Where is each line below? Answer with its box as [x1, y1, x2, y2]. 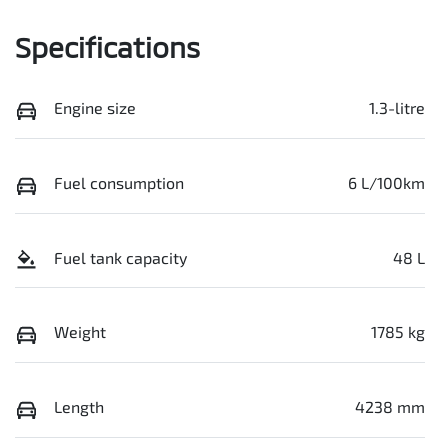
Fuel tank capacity [54, 247, 187, 267]
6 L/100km [348, 173, 425, 193]
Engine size [54, 98, 136, 118]
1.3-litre [369, 98, 425, 118]
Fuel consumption [54, 173, 184, 193]
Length [54, 396, 104, 416]
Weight [54, 322, 106, 342]
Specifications [15, 30, 200, 65]
